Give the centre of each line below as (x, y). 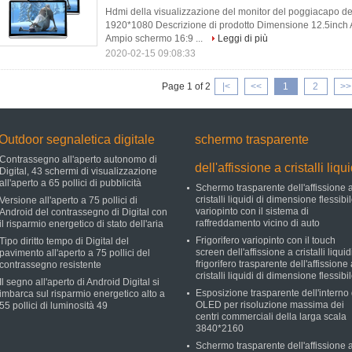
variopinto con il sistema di (252, 211)
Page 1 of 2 (186, 86)
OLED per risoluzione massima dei (270, 305)
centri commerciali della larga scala (271, 317)
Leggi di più (243, 38)
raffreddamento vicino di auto (258, 223)
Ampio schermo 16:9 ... (155, 38)
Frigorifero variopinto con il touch (266, 240)
